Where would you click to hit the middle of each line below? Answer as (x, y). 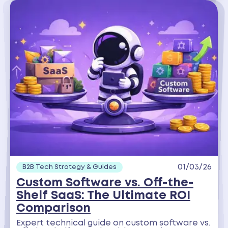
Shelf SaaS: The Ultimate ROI (103, 196)
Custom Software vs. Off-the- (105, 183)
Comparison (53, 209)
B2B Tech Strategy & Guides (69, 167)
